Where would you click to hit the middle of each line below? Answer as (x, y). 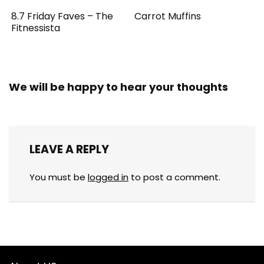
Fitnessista (36, 28)
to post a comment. (174, 177)
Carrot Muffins (168, 16)
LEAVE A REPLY (69, 149)
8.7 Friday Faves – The (62, 16)
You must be (59, 177)
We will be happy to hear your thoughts (118, 87)
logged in (108, 177)
